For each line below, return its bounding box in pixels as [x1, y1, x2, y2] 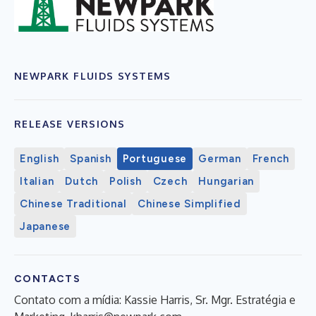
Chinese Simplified [138, 197, 241, 210]
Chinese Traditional [20, 197, 127, 210]
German [198, 152, 241, 165]
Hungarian [198, 174, 254, 188]
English [20, 152, 59, 165]
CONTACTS [14, 272, 81, 285]
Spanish [70, 152, 111, 165]
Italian [20, 174, 54, 188]
